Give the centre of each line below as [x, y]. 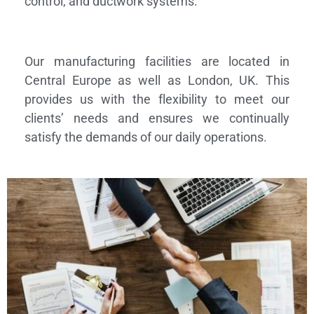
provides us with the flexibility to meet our [157, 99]
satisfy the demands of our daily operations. [146, 137]
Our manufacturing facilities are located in [157, 61]
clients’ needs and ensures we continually [157, 118]
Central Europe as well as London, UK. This [157, 80]
